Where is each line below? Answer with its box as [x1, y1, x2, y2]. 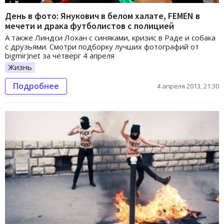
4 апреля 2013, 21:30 [157, 81, 219, 90]
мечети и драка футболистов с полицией [5, 20, 174, 32]
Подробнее [13, 80, 59, 91]
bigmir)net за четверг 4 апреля [5, 50, 114, 61]
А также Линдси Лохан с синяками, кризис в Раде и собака [5, 32, 215, 43]
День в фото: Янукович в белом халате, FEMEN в [5, 10, 200, 22]
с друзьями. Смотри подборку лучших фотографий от [5, 41, 199, 52]
